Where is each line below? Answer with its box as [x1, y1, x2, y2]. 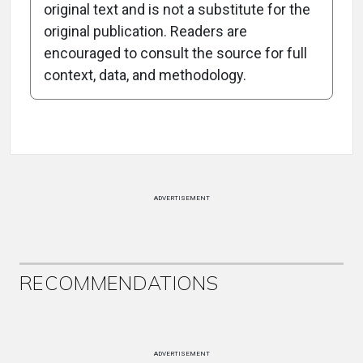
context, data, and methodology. [44, 66, 246, 83]
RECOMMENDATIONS [19, 270, 219, 295]
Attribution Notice [47, 79, 138, 92]
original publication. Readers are [44, 23, 247, 40]
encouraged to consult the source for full [44, 45, 307, 62]
